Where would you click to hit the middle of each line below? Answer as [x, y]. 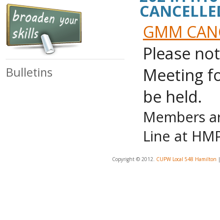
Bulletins [29, 72]
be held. [172, 96]
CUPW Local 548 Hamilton [186, 159]
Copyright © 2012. [134, 159]
